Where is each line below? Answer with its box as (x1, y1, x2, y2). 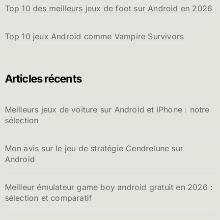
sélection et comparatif (4, 192, 92, 203)
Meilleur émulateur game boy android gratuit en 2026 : (4, 182, 213, 192)
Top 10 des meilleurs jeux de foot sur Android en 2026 (4, 3, 213, 13)
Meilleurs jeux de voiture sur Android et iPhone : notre (4, 104, 210, 114)
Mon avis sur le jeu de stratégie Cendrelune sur (4, 143, 183, 153)
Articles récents (4, 72, 82, 85)
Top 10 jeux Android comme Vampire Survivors (4, 31, 184, 41)
